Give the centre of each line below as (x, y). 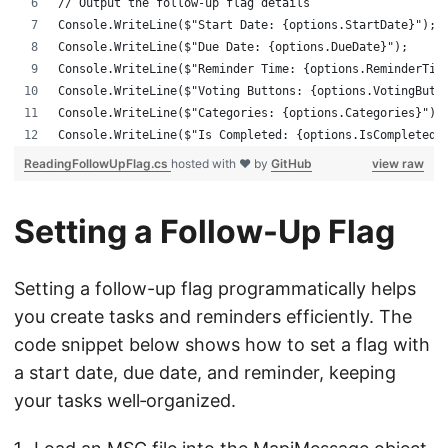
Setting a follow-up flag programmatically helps (215, 288)
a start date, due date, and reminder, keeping (205, 372)
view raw (398, 163)
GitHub (291, 163)
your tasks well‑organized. (125, 400)
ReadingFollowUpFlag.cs (97, 163)
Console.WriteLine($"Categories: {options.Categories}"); (250, 113)
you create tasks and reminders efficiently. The (213, 316)
